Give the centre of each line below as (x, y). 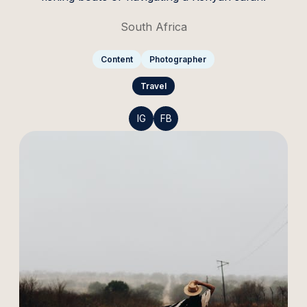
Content (117, 59)
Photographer (178, 59)
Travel (153, 86)
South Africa (153, 26)
